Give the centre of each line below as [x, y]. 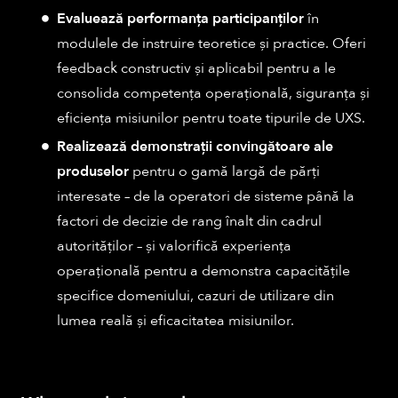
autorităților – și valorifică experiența [174, 247]
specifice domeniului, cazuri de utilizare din [195, 296]
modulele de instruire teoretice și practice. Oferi [211, 44]
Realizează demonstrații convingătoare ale [195, 147]
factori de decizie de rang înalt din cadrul [189, 222]
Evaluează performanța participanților [180, 19]
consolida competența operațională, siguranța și [213, 94]
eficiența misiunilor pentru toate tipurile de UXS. [211, 119]
